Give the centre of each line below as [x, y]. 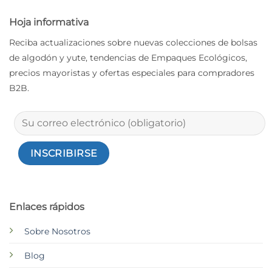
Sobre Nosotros [57, 231]
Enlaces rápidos [46, 206]
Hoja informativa [49, 22]
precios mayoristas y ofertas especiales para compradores [132, 73]
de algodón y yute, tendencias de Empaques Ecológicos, [128, 58]
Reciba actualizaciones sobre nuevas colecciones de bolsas [133, 43]
